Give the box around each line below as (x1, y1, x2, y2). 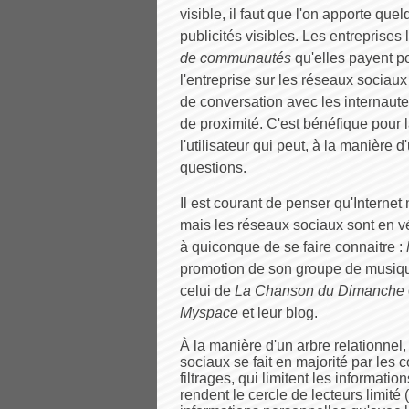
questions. (180, 160, 246, 175)
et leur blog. (238, 305, 318, 320)
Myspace (180, 305, 238, 320)
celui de (180, 283, 235, 299)
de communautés (180, 50, 291, 66)
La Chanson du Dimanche (235, 283, 404, 299)
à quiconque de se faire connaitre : (180, 239, 406, 255)
